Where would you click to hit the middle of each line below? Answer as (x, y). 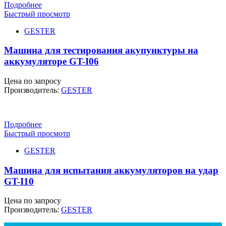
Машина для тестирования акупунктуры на (101, 50)
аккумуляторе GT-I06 (51, 62)
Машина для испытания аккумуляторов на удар (111, 170)
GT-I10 (19, 181)
